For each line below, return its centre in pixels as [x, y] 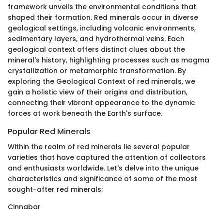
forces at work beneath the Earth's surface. [85, 113]
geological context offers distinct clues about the [96, 49]
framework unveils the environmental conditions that [102, 7]
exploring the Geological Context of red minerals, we [101, 81]
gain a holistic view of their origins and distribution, [98, 92]
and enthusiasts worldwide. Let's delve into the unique [103, 168]
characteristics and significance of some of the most [102, 178]
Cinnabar [24, 207]
